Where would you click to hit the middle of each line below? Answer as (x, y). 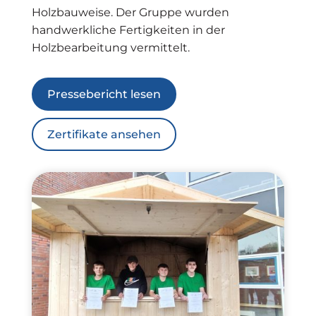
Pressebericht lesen (104, 94)
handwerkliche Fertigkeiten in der (128, 30)
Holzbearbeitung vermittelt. (110, 47)
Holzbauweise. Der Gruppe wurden (130, 12)
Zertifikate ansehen (104, 134)
